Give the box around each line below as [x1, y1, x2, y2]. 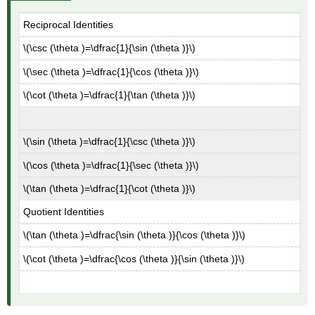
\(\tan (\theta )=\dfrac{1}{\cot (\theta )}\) [23, 183, 196, 195]
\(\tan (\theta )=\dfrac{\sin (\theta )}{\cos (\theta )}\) [23, 229, 246, 241]
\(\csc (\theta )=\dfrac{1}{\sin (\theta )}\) [23, 42, 196, 54]
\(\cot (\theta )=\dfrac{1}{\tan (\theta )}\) [23, 89, 196, 101]
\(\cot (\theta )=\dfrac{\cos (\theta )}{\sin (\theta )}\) [23, 252, 245, 264]
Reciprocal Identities [23, 18, 114, 30]
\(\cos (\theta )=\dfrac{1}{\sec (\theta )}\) [23, 159, 200, 171]
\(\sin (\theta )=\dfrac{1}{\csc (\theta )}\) [23, 136, 196, 148]
